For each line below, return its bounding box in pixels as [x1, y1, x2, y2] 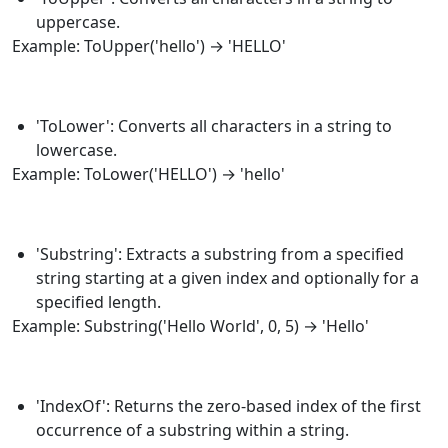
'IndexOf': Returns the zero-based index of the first [36, 394, 421, 417]
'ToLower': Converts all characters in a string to [36, 114, 392, 137]
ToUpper [84, 34, 150, 57]
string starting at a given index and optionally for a [36, 266, 419, 289]
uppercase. [36, 10, 120, 33]
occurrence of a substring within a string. [36, 418, 349, 441]
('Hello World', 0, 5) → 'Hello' [158, 314, 369, 337]
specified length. [36, 290, 161, 313]
